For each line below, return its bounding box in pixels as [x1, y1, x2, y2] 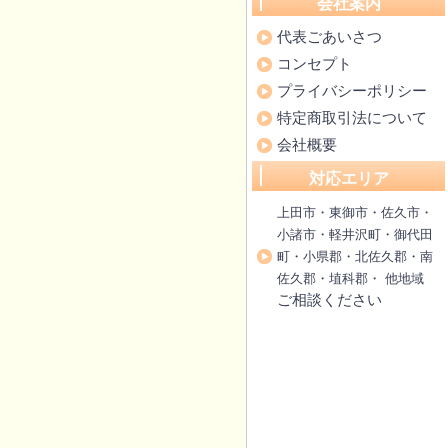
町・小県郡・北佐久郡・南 [277, 249, 433, 264]
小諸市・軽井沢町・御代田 [277, 227, 433, 242]
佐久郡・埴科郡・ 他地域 [277, 271, 424, 286]
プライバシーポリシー [277, 82, 427, 99]
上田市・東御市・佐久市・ [277, 205, 433, 220]
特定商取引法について [277, 109, 427, 126]
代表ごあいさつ [277, 28, 382, 45]
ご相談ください [277, 291, 382, 308]
